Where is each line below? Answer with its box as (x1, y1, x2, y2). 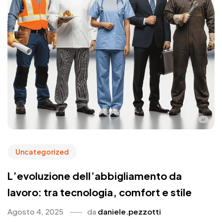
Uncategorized (15, 147, 69, 156)
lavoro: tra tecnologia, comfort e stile (7, 185, 192, 198)
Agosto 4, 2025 (7, 206, 63, 216)
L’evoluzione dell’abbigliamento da (7, 169, 182, 182)
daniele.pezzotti (98, 206, 161, 216)
